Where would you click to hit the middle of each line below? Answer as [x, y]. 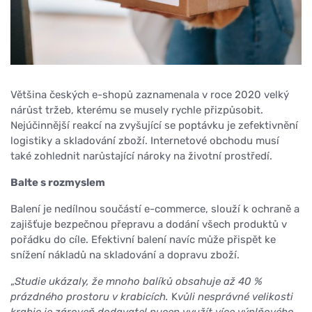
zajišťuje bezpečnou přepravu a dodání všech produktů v [149, 225]
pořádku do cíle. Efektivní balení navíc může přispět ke [143, 240]
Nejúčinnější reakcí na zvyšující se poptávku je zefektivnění [154, 126]
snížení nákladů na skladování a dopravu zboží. [125, 255]
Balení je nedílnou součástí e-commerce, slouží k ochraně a [155, 209]
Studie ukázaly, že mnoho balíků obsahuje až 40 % [139, 282]
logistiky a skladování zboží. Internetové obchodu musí [145, 141]
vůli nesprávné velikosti [235, 297]
